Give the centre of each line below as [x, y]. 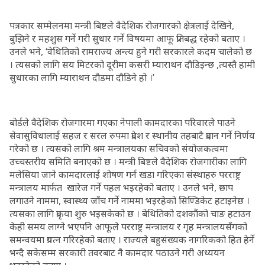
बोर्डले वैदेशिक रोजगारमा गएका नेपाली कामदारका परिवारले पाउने [122, 122]
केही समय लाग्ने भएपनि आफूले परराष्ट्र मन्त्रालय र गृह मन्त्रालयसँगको [128, 227]
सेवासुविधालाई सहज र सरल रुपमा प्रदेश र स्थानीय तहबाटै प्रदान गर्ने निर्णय [132, 135]
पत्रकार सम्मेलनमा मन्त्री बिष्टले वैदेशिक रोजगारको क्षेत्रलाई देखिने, [122, 25]
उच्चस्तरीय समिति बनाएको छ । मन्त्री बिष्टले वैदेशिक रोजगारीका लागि [128, 161]
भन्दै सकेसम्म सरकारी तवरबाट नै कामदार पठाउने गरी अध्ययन [117, 253]
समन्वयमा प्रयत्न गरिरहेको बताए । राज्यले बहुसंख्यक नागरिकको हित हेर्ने [132, 240]
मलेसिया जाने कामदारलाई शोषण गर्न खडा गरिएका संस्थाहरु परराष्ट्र [125, 174]
